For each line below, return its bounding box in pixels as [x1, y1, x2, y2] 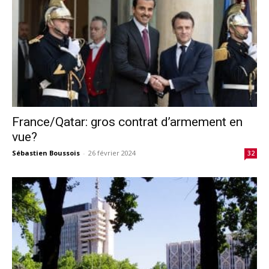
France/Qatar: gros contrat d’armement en [12, 114, 243, 129]
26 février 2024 [88, 148, 136, 157]
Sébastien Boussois [12, 148, 80, 157]
